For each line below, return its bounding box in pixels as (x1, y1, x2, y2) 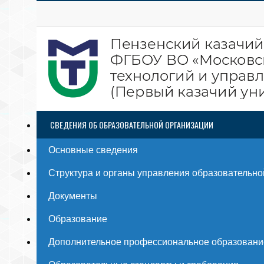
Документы (48, 191, 97, 201)
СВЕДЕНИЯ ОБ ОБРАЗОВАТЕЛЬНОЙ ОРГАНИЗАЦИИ (50, 118, 213, 131)
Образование (48, 214, 107, 224)
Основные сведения (48, 145, 138, 155)
